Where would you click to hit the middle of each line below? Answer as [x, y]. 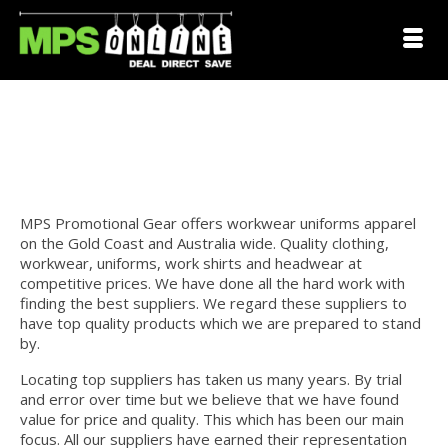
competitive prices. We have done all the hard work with [212, 283]
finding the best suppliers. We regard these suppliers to [213, 303]
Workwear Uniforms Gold [224, 127]
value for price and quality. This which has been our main [212, 419]
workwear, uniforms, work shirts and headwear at [191, 263]
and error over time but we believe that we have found [209, 399]
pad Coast [79, 343]
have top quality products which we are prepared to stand [220, 323]
